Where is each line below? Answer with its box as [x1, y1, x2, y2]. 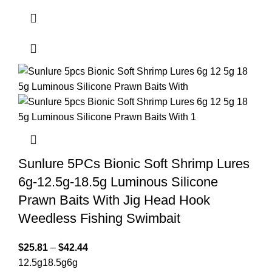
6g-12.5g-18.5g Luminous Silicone [18, 174, 218, 190]
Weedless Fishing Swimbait [18, 211, 180, 226]
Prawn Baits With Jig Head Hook [18, 192, 210, 208]
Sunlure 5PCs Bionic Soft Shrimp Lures [18, 156, 250, 172]
